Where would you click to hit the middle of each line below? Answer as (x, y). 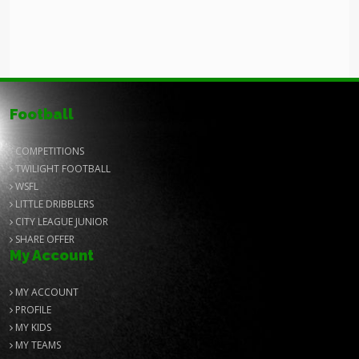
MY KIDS (32, 327)
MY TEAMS (37, 345)
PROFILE (32, 310)
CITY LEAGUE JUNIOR (61, 222)
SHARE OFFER (44, 239)
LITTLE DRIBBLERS (53, 204)
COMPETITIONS (48, 151)
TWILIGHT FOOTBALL (62, 169)
